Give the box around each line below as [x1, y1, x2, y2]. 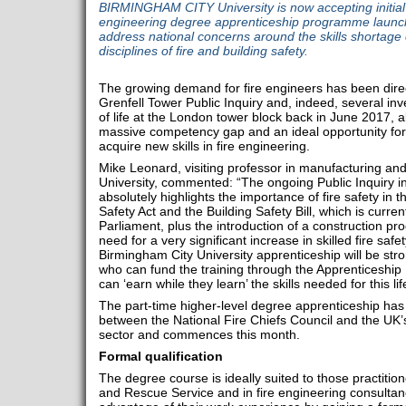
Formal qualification [98, 349, 223, 363]
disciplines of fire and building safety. [98, 43, 308, 58]
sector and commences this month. [98, 327, 300, 342]
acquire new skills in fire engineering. [98, 139, 310, 153]
